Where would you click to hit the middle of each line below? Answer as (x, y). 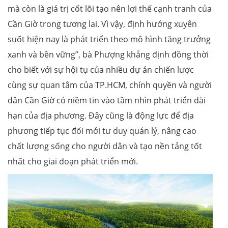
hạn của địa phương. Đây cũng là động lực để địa (101, 115)
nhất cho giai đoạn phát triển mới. (73, 161)
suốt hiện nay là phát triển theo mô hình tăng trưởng (109, 39)
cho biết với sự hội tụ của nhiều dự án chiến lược (101, 69)
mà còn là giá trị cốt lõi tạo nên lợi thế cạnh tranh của (110, 8)
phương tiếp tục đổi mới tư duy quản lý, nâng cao (102, 131)
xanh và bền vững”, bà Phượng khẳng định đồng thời (108, 54)
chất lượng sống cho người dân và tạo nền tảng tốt (105, 146)
